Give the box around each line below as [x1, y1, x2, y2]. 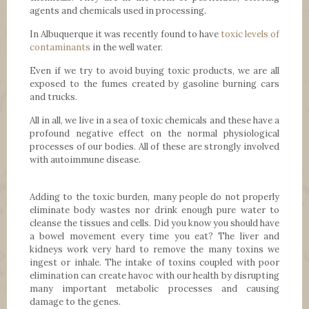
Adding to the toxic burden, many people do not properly [30, 190, 279, 203]
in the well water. [90, 41, 163, 53]
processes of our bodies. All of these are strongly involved [30, 140, 279, 152]
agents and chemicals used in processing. [30, 4, 206, 17]
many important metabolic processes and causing [30, 282, 279, 295]
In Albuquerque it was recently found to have [30, 28, 221, 40]
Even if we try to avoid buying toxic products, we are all [30, 64, 279, 77]
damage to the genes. [30, 295, 121, 308]
